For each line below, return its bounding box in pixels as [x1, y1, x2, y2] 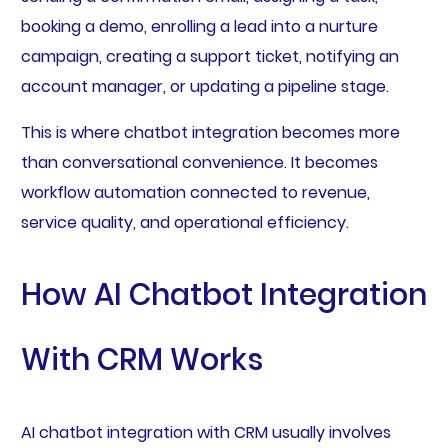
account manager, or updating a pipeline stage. [20, 75, 389, 99]
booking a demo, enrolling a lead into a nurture [20, 15, 378, 39]
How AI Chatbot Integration [20, 274, 427, 317]
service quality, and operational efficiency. [20, 211, 349, 235]
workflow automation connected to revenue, [20, 181, 370, 205]
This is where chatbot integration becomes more [20, 121, 400, 145]
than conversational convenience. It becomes [20, 151, 378, 175]
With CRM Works [20, 339, 263, 382]
